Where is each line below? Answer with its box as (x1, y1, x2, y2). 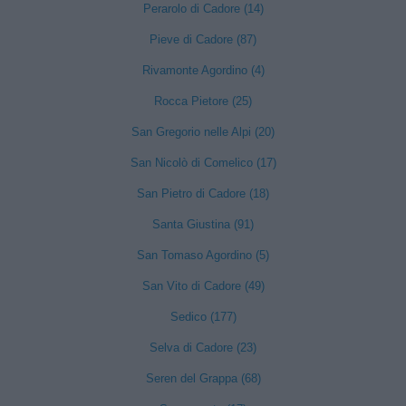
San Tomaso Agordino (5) (137, 248, 269, 262)
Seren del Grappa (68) (145, 372, 261, 385)
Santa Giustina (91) (152, 217, 254, 231)
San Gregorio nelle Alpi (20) (131, 125, 275, 139)
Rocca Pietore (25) (154, 94, 252, 108)
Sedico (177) (169, 310, 237, 324)
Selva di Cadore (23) (150, 341, 256, 354)
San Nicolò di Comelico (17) (130, 156, 276, 169)
